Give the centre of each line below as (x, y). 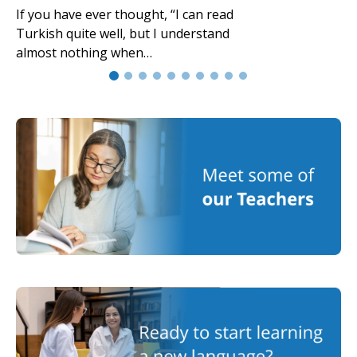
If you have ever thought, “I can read (125, 15)
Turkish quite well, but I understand (123, 34)
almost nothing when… (84, 53)
